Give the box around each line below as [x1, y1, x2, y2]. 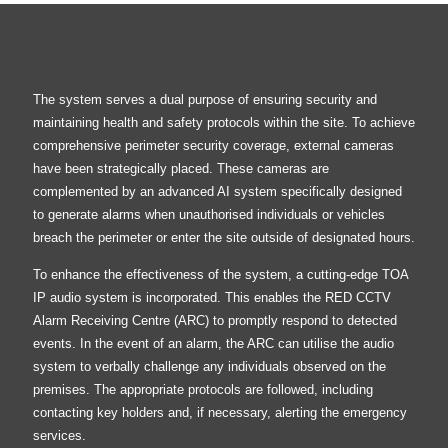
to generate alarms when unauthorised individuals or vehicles [32, 206, 385, 222]
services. [32, 428, 86, 444]
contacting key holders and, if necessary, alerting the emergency [32, 405, 407, 421]
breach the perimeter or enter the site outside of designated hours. [32, 229, 415, 245]
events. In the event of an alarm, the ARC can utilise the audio [32, 336, 394, 352]
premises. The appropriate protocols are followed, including [32, 382, 373, 398]
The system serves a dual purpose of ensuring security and [32, 91, 377, 107]
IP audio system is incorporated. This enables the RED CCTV [32, 290, 391, 306]
